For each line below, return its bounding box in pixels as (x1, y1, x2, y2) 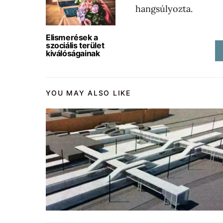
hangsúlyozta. (135, 2, 193, 14)
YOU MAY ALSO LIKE (46, 88, 131, 97)
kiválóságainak (46, 48, 100, 58)
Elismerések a (46, 32, 98, 42)
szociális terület (46, 40, 105, 50)
